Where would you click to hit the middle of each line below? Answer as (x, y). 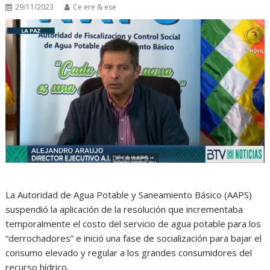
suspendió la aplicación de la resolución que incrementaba (124, 209)
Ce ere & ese (95, 7)
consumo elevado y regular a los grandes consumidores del (129, 252)
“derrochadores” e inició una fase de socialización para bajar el (134, 238)
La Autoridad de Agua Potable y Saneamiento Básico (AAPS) (129, 194)
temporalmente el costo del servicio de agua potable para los (133, 223)
